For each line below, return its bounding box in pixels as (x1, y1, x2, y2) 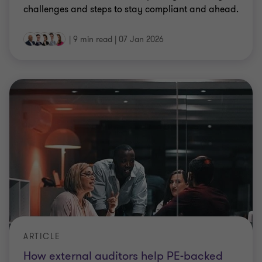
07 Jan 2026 (119, 34, 164, 45)
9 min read (73, 34, 112, 45)
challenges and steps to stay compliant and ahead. (23, 3, 239, 16)
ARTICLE (23, 230, 61, 242)
